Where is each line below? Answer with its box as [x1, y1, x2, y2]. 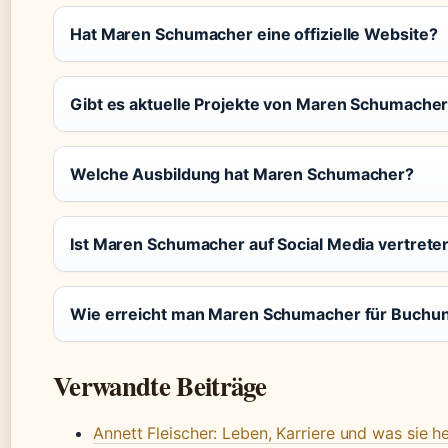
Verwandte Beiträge [53, 365, 266, 405]
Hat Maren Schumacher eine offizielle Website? [70, 23, 438, 44]
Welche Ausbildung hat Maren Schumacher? [70, 163, 415, 184]
